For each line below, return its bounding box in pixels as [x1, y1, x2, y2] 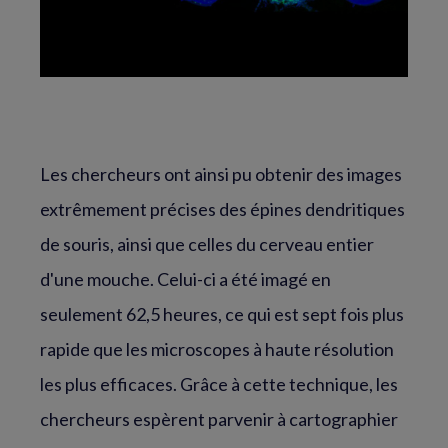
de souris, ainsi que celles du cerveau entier [40, 232, 374, 255]
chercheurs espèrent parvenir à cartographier [40, 407, 398, 430]
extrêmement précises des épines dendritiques [40, 197, 405, 220]
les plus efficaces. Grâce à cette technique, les [40, 372, 398, 395]
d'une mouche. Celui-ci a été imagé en [40, 267, 331, 290]
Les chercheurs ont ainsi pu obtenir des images [40, 162, 402, 185]
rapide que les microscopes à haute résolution [40, 337, 394, 360]
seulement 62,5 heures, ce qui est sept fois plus [40, 302, 404, 325]
